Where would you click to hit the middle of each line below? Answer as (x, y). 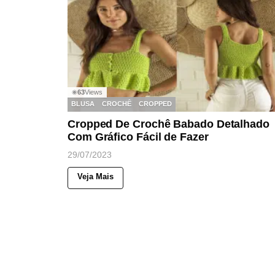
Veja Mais (95, 176)
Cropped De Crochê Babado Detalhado (168, 124)
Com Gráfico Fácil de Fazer (138, 137)
